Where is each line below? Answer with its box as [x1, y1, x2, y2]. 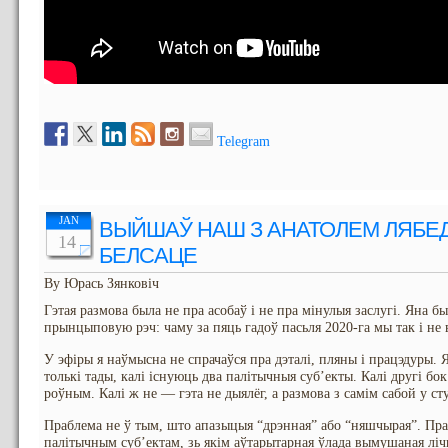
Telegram [217, 133, 270, 149]
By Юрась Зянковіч [44, 275, 159, 291]
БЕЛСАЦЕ [99, 242, 197, 268]
